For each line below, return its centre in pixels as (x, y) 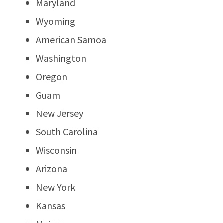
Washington (61, 58)
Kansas (51, 205)
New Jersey (59, 113)
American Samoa (71, 39)
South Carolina (67, 131)
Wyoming (56, 21)
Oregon (52, 76)
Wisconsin (56, 150)
